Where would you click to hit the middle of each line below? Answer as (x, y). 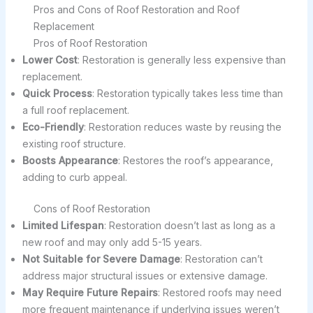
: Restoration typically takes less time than (187, 94)
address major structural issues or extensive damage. (145, 276)
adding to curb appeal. (74, 177)
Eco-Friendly (53, 127)
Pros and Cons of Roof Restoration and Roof (136, 10)
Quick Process (57, 94)
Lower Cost (50, 60)
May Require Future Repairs (90, 293)
